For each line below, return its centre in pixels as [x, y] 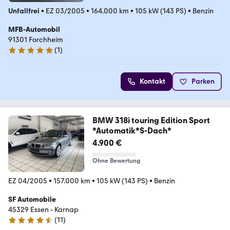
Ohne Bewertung [116, 160]
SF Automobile [32, 200]
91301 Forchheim [36, 40]
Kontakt [152, 81]
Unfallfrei [24, 11]
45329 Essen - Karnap [43, 210]
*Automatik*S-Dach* [132, 130]
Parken [203, 81]
